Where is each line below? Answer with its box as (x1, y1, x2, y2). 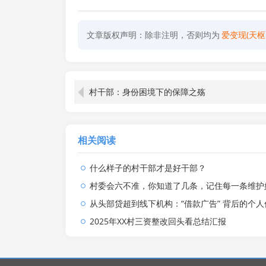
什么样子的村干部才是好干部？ (89, 162, 206, 173)
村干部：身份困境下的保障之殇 (88, 86, 205, 97)
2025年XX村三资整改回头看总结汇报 (89, 216, 226, 227)
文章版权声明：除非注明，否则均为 (86, 29, 220, 40)
